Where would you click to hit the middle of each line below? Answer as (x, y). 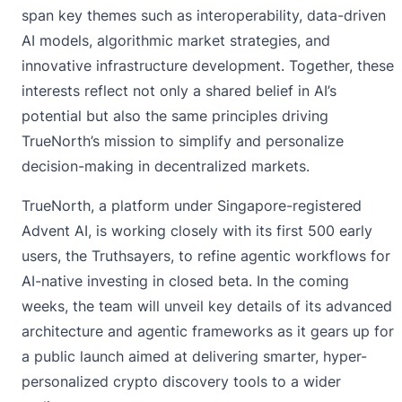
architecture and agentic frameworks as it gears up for (208, 332)
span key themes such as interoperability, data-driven (204, 16)
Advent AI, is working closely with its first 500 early (197, 231)
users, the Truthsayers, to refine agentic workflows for (206, 256)
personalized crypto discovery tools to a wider (181, 382)
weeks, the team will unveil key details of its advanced (207, 306)
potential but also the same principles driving (175, 116)
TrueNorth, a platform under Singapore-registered (192, 206)
